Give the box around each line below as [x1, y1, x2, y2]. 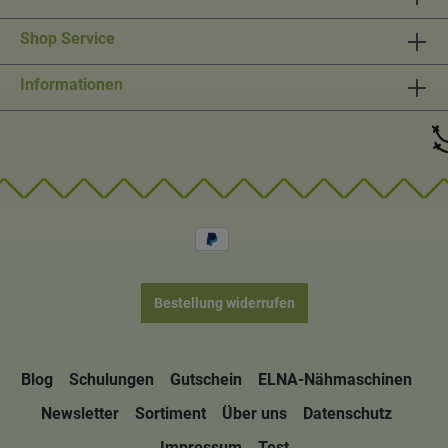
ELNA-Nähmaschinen [257, 370, 412, 390]
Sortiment [134, 404, 206, 424]
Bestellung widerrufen [153, 295, 295, 312]
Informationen [20, 74, 123, 94]
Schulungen [68, 370, 154, 390]
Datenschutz [302, 404, 392, 424]
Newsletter [40, 404, 119, 424]
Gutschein [169, 370, 242, 390]
